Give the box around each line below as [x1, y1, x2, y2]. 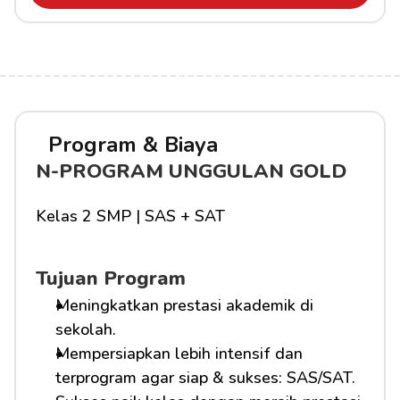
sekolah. [55, 319, 116, 340]
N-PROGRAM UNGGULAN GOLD [36, 158, 346, 185]
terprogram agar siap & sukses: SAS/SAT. [55, 367, 355, 388]
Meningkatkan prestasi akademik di [55, 295, 313, 316]
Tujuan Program [36, 265, 186, 292]
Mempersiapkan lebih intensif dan [55, 343, 303, 364]
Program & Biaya [48, 130, 218, 159]
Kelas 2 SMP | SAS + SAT [36, 205, 225, 227]
